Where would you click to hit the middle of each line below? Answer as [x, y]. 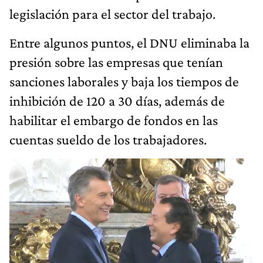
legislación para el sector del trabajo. [112, 14]
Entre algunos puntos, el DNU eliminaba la [129, 42]
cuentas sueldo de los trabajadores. [108, 139]
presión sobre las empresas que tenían [116, 62]
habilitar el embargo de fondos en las [114, 120]
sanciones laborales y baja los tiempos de [124, 81]
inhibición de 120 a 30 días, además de [117, 100]
